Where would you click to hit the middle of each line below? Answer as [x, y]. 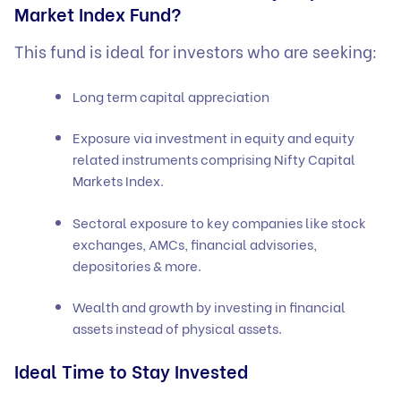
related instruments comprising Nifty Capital [214, 159]
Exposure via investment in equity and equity [213, 137]
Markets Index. [119, 180]
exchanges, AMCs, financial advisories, [195, 243]
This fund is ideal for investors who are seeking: [197, 51]
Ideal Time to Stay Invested [136, 370]
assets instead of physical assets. [179, 328]
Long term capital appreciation [174, 95]
